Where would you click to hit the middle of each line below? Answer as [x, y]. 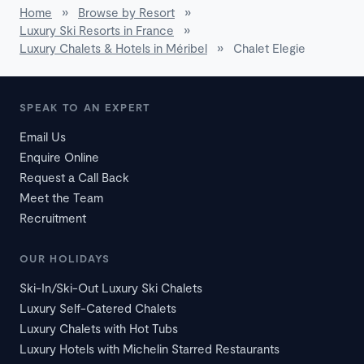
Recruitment [53, 218]
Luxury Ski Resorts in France [97, 30]
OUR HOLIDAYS [65, 259]
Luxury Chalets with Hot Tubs [99, 329]
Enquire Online [59, 157]
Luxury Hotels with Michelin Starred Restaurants [149, 349]
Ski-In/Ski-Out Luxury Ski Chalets [111, 288]
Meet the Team [61, 198]
